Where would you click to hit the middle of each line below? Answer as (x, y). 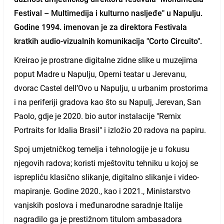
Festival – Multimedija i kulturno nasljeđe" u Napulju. (108, 13)
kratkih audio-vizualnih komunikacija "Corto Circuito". (108, 41)
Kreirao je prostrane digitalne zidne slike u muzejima (106, 60)
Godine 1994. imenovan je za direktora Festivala (100, 27)
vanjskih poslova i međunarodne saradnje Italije (98, 205)
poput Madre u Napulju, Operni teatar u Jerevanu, (100, 74)
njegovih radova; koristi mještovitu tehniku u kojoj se (106, 163)
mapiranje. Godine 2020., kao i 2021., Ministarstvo (102, 191)
